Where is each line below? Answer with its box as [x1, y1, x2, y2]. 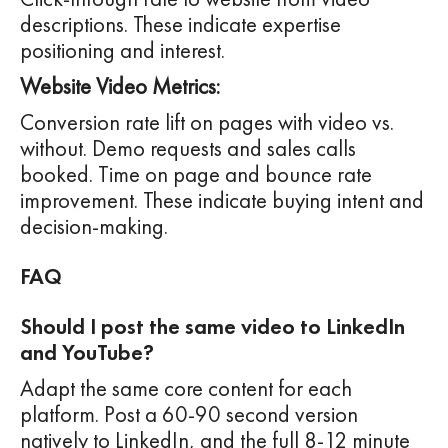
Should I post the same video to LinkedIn [20, 312, 405, 342]
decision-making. [20, 212, 168, 242]
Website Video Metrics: [20, 72, 220, 102]
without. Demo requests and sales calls [20, 134, 356, 164]
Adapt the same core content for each [20, 374, 352, 404]
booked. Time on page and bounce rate [20, 160, 372, 190]
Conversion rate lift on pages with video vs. [20, 108, 394, 138]
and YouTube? [20, 338, 154, 368]
